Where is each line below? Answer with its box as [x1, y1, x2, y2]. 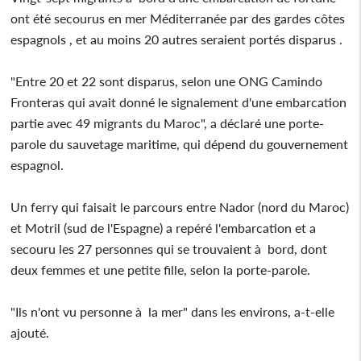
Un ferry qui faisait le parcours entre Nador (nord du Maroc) [10, 198, 350, 214]
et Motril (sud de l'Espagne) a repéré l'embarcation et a [10, 219, 317, 235]
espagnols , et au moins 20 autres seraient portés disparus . [10, 31, 343, 47]
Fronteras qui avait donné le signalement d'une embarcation [10, 93, 347, 110]
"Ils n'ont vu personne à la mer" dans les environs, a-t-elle [10, 303, 335, 319]
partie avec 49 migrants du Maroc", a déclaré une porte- [10, 114, 325, 131]
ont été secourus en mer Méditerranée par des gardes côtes [10, 10, 346, 26]
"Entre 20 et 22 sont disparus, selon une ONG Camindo [10, 73, 323, 89]
